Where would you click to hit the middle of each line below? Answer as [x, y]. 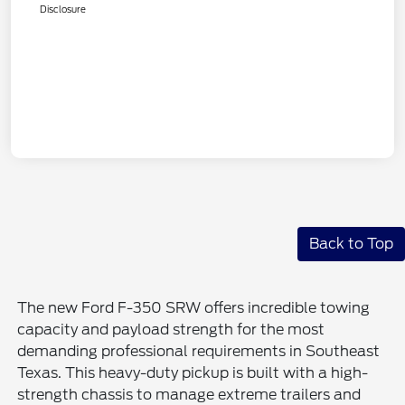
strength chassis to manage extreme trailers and [189, 394]
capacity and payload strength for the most [171, 329]
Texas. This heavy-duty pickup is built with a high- [193, 372]
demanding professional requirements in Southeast [199, 351]
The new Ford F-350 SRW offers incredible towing [194, 307]
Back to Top [351, 243]
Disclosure [63, 9]
